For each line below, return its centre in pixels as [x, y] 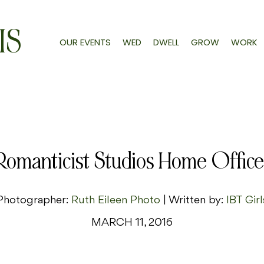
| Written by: [195, 201]
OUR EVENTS [85, 42]
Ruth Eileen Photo [117, 201]
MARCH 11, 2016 [132, 223]
